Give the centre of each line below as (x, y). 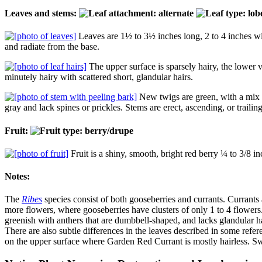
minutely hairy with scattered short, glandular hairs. (100, 77)
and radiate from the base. (52, 47)
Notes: (17, 177)
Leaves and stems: (42, 13)
